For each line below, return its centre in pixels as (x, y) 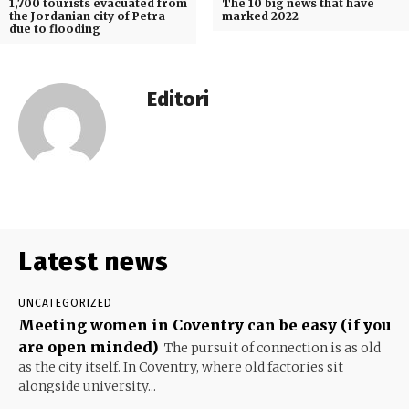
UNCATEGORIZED (65, 304)
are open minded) (89, 347)
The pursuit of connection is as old (273, 348)
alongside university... (87, 387)
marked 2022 (260, 16)
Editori (178, 100)
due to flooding (55, 29)
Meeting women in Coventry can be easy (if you (204, 325)
